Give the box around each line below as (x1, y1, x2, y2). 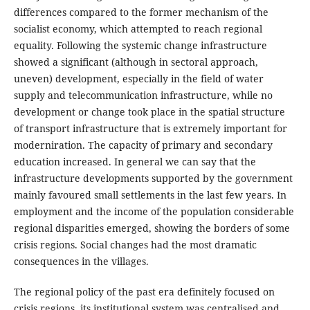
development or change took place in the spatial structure (13, 104, 285, 118)
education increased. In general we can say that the (13, 154, 256, 168)
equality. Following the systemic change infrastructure (13, 38, 267, 52)
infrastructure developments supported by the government (13, 171, 293, 185)
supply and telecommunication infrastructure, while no (13, 88, 273, 102)
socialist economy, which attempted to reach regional (13, 21, 262, 35)
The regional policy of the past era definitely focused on (13, 284, 275, 298)
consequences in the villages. (13, 254, 149, 268)
